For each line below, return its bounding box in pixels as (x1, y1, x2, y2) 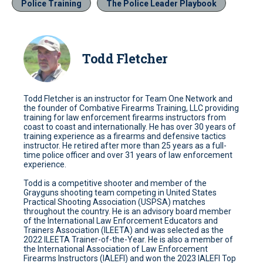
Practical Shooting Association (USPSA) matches (23, 197, 205, 207)
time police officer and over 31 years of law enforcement (23, 150, 232, 160)
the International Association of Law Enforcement (23, 244, 208, 254)
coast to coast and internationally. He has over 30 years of (23, 122, 236, 131)
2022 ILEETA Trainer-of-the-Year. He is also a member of (23, 234, 233, 244)
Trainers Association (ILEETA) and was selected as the (23, 225, 224, 235)
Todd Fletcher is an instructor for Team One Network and (23, 93, 232, 103)
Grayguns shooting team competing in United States (23, 187, 217, 197)
